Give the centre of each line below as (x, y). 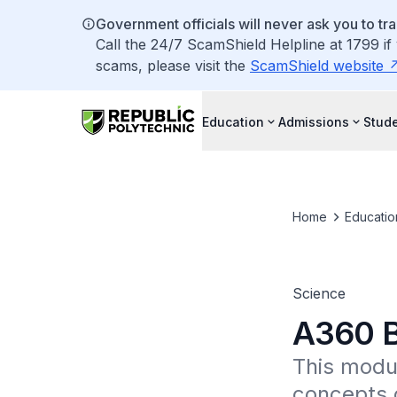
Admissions (314, 121)
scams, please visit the (173, 66)
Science (319, 293)
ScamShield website (317, 66)
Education (233, 121)
